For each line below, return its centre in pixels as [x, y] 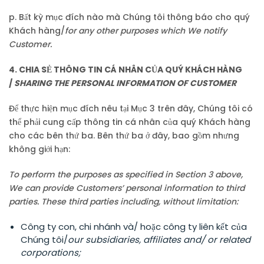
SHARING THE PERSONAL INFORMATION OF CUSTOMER [125, 83]
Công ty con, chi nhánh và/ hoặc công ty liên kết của [134, 227]
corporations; [51, 253]
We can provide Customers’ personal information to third [127, 188]
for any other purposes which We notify [146, 31]
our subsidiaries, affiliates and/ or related [159, 240]
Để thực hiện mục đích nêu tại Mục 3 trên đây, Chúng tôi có [131, 108]
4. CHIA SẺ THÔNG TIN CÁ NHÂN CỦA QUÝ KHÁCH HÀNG [126, 70]
